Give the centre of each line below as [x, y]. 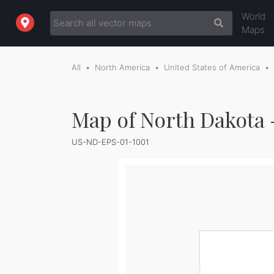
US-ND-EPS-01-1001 [110, 142]
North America [122, 67]
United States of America [212, 67]
